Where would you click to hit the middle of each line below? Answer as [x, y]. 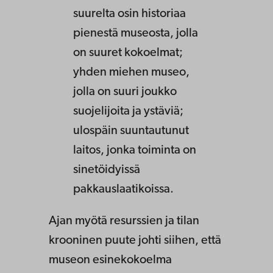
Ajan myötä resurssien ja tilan [124, 222]
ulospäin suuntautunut [131, 131]
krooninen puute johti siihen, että [135, 241]
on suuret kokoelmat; [128, 53]
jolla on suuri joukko [125, 92]
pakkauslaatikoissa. [123, 190]
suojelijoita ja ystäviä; [128, 112]
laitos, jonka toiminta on [135, 151]
